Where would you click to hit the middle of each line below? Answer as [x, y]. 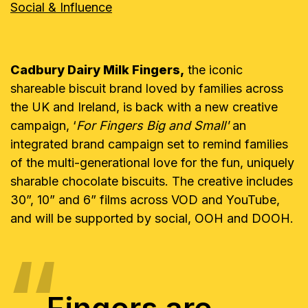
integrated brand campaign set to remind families [149, 144]
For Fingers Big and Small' [154, 125]
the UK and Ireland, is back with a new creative [144, 107]
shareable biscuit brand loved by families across [147, 88]
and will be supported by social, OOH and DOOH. [154, 218]
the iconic [213, 70]
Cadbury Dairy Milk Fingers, [97, 70]
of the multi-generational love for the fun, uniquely [152, 163]
